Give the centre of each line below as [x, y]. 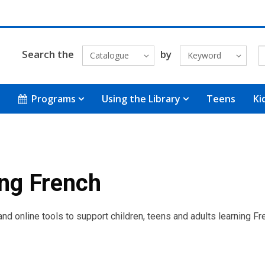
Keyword [204, 56]
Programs [54, 98]
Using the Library [141, 98]
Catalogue [109, 56]
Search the [48, 54]
